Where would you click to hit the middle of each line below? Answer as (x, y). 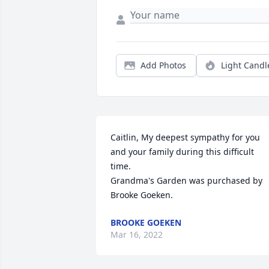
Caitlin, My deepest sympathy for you (185, 138)
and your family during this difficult (182, 152)
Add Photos (163, 65)
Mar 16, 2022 (137, 235)
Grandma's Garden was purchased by (186, 181)
